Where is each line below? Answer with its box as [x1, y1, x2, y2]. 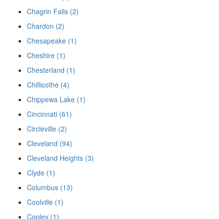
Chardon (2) [27, 21, 65, 31]
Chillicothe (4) [27, 80, 69, 90]
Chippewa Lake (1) [27, 94, 86, 105]
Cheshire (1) [27, 50, 66, 61]
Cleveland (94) [27, 138, 72, 149]
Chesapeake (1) [27, 36, 77, 46]
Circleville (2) [27, 124, 67, 134]
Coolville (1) [27, 197, 64, 207]
